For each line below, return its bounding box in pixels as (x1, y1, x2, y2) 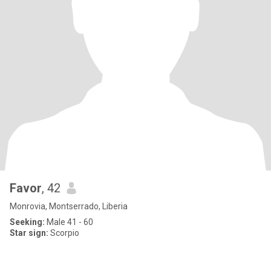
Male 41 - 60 (45, 217, 93, 227)
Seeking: (10, 217, 45, 227)
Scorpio (48, 228, 79, 238)
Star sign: (10, 228, 48, 238)
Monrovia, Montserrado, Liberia (10, 201, 128, 211)
